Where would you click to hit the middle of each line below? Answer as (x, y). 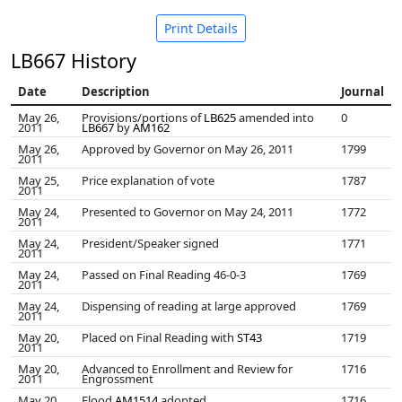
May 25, (39, 180)
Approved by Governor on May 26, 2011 (188, 149)
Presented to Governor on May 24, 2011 (188, 212)
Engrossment (118, 379)
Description (116, 92)
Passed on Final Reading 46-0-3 (164, 275)
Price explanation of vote (148, 180)
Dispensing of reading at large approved (189, 306)
